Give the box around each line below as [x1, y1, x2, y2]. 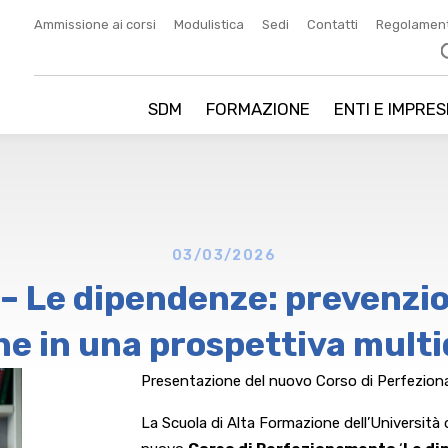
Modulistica [174, 16, 244, 32]
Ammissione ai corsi [34, 16, 156, 32]
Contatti [307, 16, 358, 32]
